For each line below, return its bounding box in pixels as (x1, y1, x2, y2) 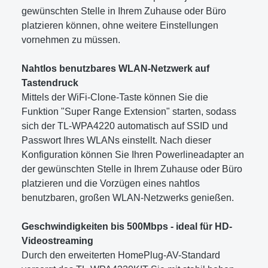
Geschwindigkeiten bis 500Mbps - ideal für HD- (22, 221, 232, 232)
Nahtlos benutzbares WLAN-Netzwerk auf (22, 63, 209, 74)
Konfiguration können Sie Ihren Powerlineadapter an (22, 149, 244, 160)
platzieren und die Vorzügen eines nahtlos (22, 178, 200, 188)
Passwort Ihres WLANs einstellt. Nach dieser (22, 135, 211, 145)
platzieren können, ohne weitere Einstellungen (22, 20, 218, 31)
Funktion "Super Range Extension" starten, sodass (22, 106, 236, 117)
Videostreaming (22, 235, 93, 246)
